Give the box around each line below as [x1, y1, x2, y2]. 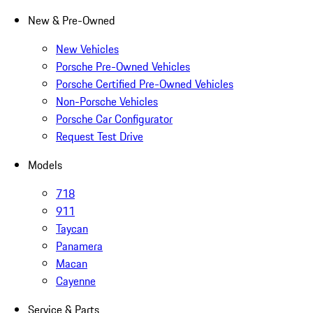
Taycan [56, 220, 88, 238]
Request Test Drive [56, 128, 143, 145]
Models [28, 156, 62, 174]
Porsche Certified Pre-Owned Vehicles [56, 75, 233, 93]
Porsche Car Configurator [56, 110, 173, 128]
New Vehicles [56, 41, 119, 58]
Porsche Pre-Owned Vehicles [56, 58, 190, 75]
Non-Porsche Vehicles [56, 93, 158, 110]
